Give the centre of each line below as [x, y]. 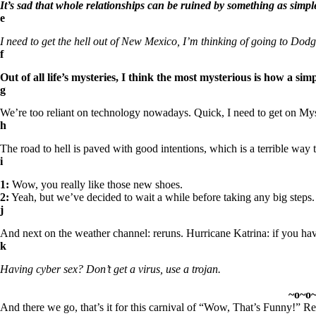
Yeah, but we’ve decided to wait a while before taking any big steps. [162, 197]
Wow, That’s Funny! [250, 307]
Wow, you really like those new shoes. [96, 184]
